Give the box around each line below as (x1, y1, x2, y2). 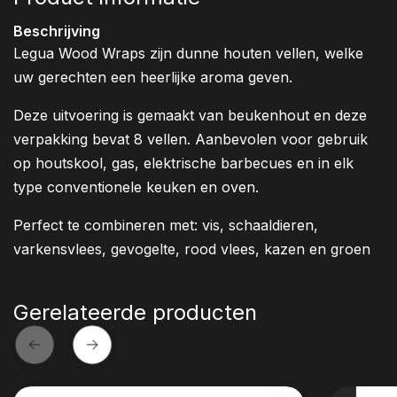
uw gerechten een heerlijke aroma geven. (13, 68, 292, 87)
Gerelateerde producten (13, 300, 257, 326)
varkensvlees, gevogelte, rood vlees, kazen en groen (13, 240, 370, 259)
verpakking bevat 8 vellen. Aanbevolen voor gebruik (13, 130, 368, 149)
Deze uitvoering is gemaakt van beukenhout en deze (13, 106, 367, 125)
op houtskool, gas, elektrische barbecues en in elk (13, 154, 354, 173)
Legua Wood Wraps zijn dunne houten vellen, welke (13, 44, 363, 63)
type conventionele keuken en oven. (13, 178, 259, 197)
